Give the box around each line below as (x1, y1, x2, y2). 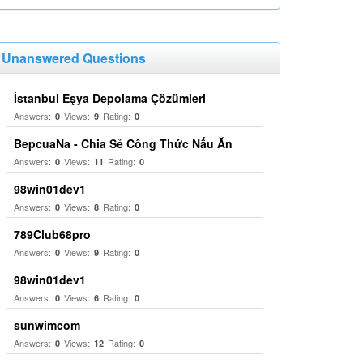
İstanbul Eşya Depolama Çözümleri (14, 90, 206, 106)
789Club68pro (14, 226, 91, 242)
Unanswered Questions (2, 49, 146, 67)
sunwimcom (14, 317, 80, 333)
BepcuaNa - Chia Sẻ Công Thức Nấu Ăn (14, 135, 233, 152)
